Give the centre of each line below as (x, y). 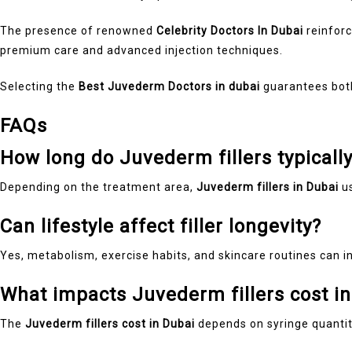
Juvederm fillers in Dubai (268, 187)
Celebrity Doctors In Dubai (230, 30)
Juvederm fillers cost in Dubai (110, 323)
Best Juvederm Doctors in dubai (169, 86)
